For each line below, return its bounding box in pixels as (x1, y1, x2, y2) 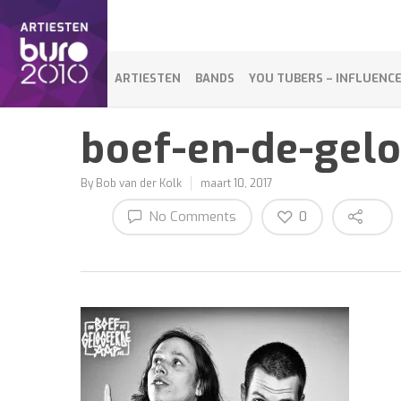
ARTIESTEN (115, 71, 181, 86)
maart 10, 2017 (200, 176, 273, 191)
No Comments (145, 208, 236, 226)
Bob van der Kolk (96, 176, 182, 191)
